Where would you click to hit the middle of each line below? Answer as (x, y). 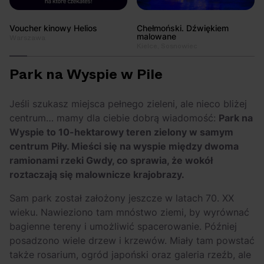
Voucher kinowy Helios (53, 28)
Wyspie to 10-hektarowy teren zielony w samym (121, 132)
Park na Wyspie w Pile (86, 75)
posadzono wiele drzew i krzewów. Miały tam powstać (132, 241)
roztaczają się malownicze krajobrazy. (97, 175)
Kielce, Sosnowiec (167, 46)
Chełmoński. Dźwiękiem (183, 28)
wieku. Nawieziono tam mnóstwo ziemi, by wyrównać (129, 212)
